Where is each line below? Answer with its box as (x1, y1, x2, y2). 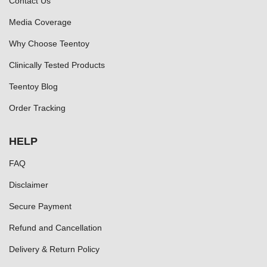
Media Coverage (9, 17, 72, 27)
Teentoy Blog (9, 82, 58, 92)
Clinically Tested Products (9, 60, 105, 70)
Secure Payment (9, 201, 72, 212)
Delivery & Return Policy (9, 244, 100, 254)
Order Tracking (9, 103, 66, 113)
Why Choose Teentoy (9, 39, 89, 49)
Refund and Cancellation (9, 223, 102, 233)
